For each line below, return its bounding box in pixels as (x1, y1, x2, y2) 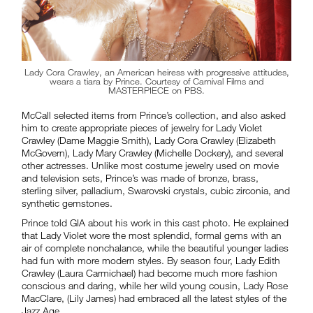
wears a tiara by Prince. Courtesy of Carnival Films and (50, 75, 263, 87)
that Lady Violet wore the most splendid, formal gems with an (22, 228, 282, 241)
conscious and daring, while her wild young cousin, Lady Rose (22, 279, 289, 291)
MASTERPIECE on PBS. (108, 84, 205, 96)
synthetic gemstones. (22, 196, 113, 209)
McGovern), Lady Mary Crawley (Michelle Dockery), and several (22, 146, 284, 159)
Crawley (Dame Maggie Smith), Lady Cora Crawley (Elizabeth (22, 133, 277, 146)
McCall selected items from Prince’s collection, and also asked (22, 108, 286, 121)
